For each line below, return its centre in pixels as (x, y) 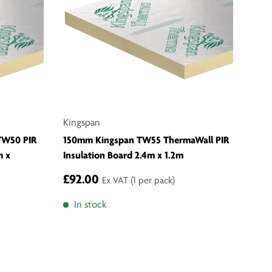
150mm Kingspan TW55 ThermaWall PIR (146, 141)
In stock (90, 205)
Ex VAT (116, 181)
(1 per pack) (153, 181)
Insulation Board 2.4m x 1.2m (123, 156)
